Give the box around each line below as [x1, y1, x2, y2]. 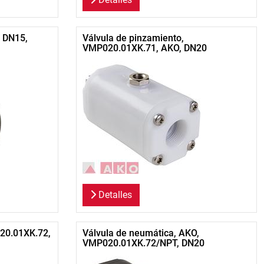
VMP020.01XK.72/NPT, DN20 [82, 237, 204, 249]
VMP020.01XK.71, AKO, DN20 [82, 42, 207, 54]
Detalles [95, 189, 132, 201]
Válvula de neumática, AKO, [82, 227, 199, 239]
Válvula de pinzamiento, [82, 32, 184, 44]
